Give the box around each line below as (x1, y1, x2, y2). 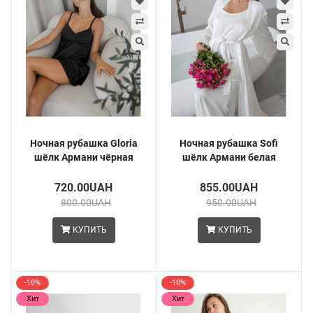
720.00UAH (54, 180, 112, 194)
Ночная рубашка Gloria (29, 137, 138, 149)
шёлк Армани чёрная (34, 151, 133, 163)
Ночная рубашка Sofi (180, 137, 278, 149)
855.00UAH (200, 180, 258, 194)
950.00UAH (206, 196, 256, 208)
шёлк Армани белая (182, 151, 276, 163)
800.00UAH (61, 196, 111, 208)
